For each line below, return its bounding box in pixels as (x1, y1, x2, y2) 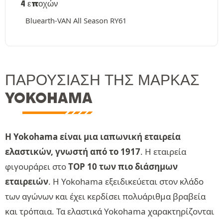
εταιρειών (5, 176, 48, 187)
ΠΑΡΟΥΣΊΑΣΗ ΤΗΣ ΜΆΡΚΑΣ (5, 71, 200, 89)
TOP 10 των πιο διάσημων (68, 161, 178, 172)
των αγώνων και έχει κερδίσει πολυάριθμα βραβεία (5, 191, 206, 202)
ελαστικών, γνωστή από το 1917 (5, 146, 140, 157)
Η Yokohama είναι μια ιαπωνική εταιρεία (5, 131, 181, 142)
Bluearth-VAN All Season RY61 (25, 15, 126, 25)
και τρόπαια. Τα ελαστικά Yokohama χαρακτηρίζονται (5, 206, 214, 217)
